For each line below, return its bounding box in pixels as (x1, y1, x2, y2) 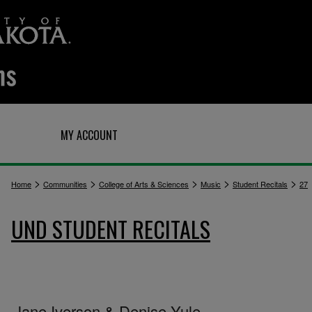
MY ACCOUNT (61, 127, 118, 143)
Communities (43, 178, 87, 189)
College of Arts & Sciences (99, 178, 189, 189)
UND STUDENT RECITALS (11, 212, 210, 245)
